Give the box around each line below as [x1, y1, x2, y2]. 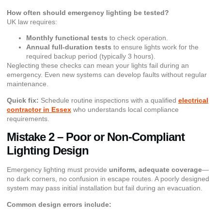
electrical [178, 96, 208, 104]
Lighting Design [7, 144, 89, 157]
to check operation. [108, 34, 168, 42]
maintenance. [7, 80, 48, 88]
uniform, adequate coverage [109, 166, 202, 174]
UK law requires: [7, 17, 57, 26]
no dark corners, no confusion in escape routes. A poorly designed [7, 175, 209, 183]
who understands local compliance [71, 105, 179, 113]
